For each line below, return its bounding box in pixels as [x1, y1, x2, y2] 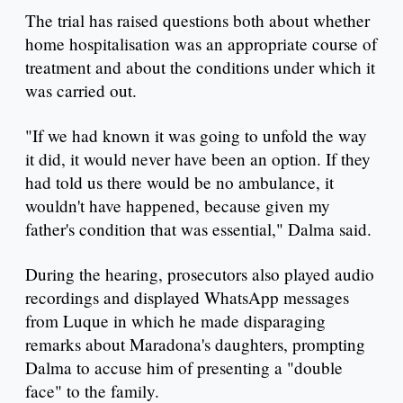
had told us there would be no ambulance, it [25, 170, 334, 193]
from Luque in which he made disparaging [25, 309, 326, 332]
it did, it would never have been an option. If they [25, 147, 371, 170]
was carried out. [25, 79, 137, 103]
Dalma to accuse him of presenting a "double [25, 355, 343, 379]
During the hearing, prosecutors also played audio [25, 262, 374, 285]
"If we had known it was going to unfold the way [25, 123, 367, 147]
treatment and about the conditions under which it [25, 56, 375, 79]
